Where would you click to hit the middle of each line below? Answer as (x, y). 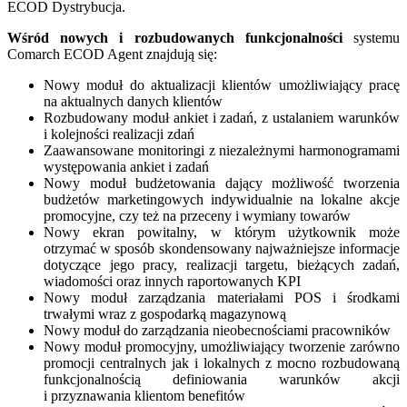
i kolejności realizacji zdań (119, 134)
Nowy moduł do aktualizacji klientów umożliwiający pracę (222, 84)
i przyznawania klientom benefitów (144, 395)
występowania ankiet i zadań (126, 166)
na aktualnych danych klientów (133, 101)
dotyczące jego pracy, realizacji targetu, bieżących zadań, (222, 264)
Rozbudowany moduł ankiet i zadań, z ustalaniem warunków (222, 117)
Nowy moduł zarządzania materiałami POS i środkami (222, 297)
